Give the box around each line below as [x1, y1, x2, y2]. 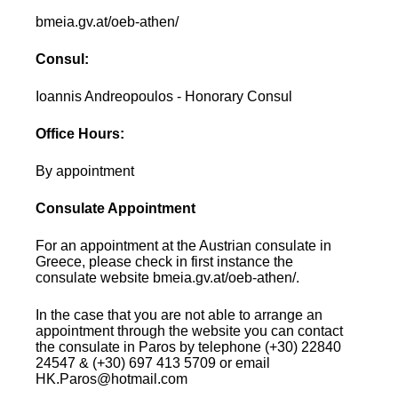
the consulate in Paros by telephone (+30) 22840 [36, 338, 342, 354]
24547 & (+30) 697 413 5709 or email [36, 354, 271, 370]
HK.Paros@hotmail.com [36, 370, 188, 386]
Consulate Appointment [36, 200, 196, 216]
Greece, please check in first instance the [36, 253, 294, 269]
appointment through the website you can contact [36, 322, 344, 338]
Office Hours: [36, 125, 125, 141]
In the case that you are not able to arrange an [36, 306, 323, 322]
